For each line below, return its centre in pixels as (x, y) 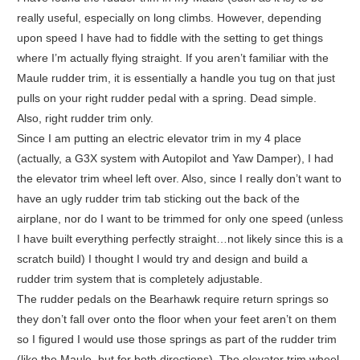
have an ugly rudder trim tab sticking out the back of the (158, 199)
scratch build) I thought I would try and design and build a (162, 259)
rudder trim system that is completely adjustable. (139, 279)
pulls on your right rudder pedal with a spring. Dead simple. (166, 98)
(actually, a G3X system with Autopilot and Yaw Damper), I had (175, 159)
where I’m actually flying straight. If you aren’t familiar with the (172, 58)
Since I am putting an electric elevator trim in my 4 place (159, 139)
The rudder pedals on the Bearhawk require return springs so (172, 299)
